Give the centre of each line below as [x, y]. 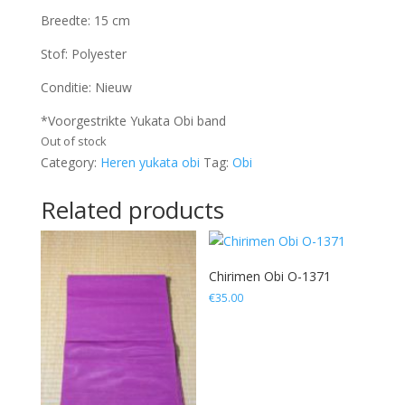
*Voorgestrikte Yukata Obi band [133, 120]
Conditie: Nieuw [86, 87]
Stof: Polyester [83, 53]
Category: [70, 162]
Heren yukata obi [150, 162]
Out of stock [73, 141]
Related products [132, 209]
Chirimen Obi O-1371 [270, 276]
